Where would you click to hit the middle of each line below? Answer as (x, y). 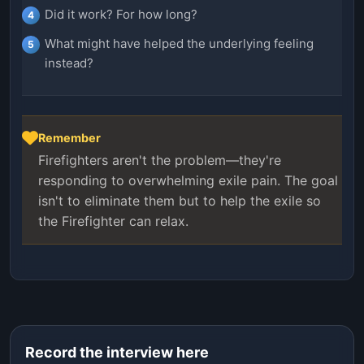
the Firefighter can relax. (113, 221)
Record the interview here (117, 352)
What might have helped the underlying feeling (179, 43)
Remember (69, 137)
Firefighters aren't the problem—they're (160, 160)
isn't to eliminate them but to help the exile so (180, 200)
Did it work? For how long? (121, 14)
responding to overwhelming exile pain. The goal (188, 180)
